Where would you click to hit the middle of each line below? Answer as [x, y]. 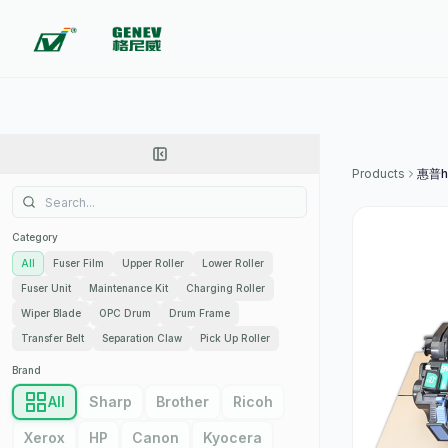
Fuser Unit [46, 288]
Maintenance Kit [128, 288]
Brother [182, 401]
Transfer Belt [52, 338]
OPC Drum [125, 313]
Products [378, 173]
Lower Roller [233, 263]
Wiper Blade [51, 313]
